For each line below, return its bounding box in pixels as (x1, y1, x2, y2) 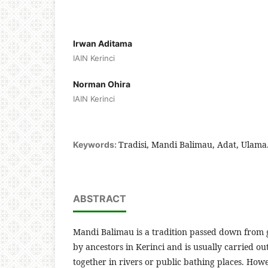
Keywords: (73, 139, 118, 150)
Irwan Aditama (73, 38, 132, 48)
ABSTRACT (73, 192, 126, 205)
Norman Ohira (73, 78, 130, 89)
